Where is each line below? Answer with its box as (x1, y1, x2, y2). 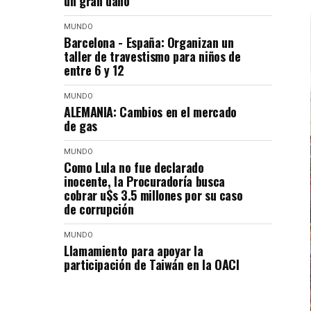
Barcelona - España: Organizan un (64, 33, 234, 51)
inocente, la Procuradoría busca (64, 172, 225, 190)
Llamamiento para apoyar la (64, 242, 203, 260)
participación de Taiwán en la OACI (64, 255, 239, 274)
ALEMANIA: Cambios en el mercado (64, 103, 237, 121)
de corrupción (64, 200, 134, 218)
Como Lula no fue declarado (64, 158, 204, 176)
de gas (64, 117, 97, 135)
